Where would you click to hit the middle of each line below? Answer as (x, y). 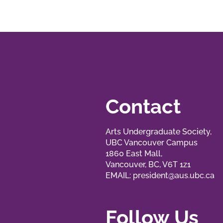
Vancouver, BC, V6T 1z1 (148, 165)
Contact (143, 106)
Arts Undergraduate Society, (159, 132)
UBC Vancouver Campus (152, 143)
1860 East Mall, (134, 154)
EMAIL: (119, 175)
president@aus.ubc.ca (174, 175)
